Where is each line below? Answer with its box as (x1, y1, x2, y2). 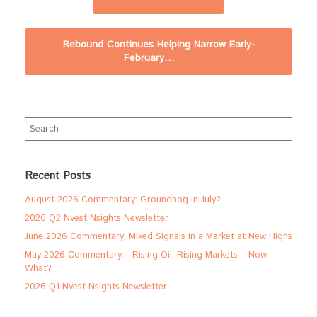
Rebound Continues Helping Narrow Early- (62, 37, 255, 52)
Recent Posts (25, 168, 91, 183)
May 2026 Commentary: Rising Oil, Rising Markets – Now (25, 248, 267, 262)
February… (124, 50, 178, 65)
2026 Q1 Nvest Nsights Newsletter (25, 279, 167, 294)
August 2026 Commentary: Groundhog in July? (25, 192, 221, 207)
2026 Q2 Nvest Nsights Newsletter (25, 211, 168, 225)
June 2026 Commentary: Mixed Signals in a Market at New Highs (25, 229, 292, 243)
